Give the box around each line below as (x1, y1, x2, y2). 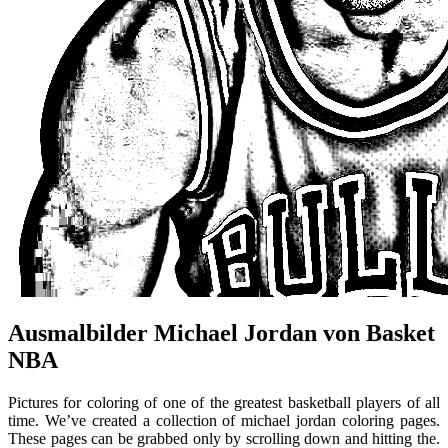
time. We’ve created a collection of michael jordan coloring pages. (8, 412, 440, 430)
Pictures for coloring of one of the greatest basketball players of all (8, 394, 440, 412)
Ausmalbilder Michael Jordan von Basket (8, 320, 435, 347)
